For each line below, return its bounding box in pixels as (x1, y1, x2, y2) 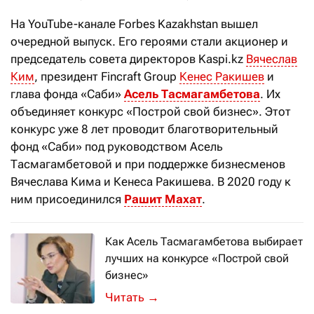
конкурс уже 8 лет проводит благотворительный (11, 122, 278, 137)
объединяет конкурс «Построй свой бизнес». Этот (11, 104, 291, 119)
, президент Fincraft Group (34, 69, 179, 84)
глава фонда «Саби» (11, 87, 124, 102)
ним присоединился (11, 192, 124, 207)
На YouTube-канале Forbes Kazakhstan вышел (11, 17, 258, 32)
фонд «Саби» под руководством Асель (11, 139, 223, 154)
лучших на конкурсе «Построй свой (105, 252, 289, 266)
